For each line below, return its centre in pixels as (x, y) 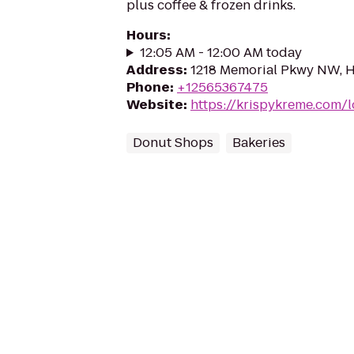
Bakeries (259, 143)
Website (155, 105)
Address (155, 70)
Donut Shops (173, 143)
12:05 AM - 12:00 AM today (220, 53)
